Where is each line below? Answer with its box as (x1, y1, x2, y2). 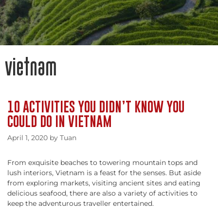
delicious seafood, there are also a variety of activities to (7, 189, 198, 198)
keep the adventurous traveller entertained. (7, 199, 154, 208)
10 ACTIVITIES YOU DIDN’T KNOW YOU (7, 97, 184, 116)
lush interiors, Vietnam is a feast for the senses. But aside (7, 168, 201, 177)
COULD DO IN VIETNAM (7, 111, 112, 131)
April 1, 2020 (7, 133, 48, 142)
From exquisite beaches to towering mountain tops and (7, 158, 198, 167)
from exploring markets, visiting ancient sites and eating (7, 179, 200, 187)
